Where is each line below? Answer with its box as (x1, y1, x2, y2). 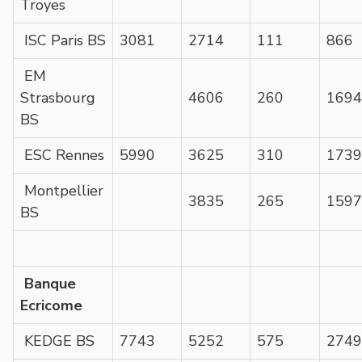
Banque (24, 273, 76, 293)
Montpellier (20, 180, 103, 200)
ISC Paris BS (20, 30, 106, 50)
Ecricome (20, 295, 82, 315)
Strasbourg (20, 87, 95, 107)
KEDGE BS (20, 330, 95, 351)
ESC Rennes (20, 145, 104, 165)
